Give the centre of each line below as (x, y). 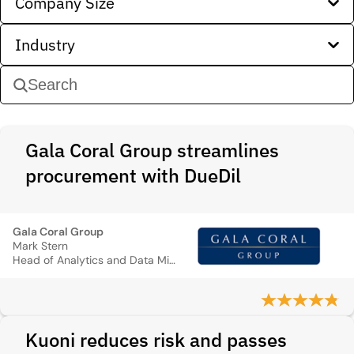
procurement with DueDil (133, 175)
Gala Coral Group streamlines (152, 150)
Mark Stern (40, 246)
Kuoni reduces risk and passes (156, 340)
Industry (45, 45)
